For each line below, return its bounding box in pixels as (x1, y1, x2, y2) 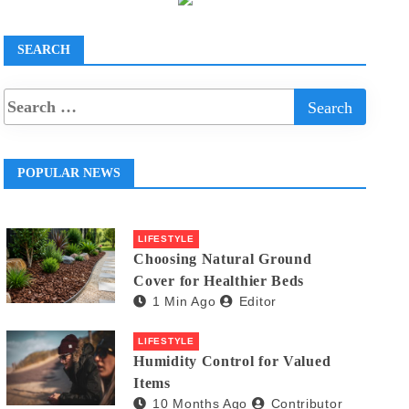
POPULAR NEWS (17, 166, 121, 181)
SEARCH (17, 43, 71, 58)
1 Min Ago (152, 294, 216, 309)
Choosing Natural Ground (133, 251, 312, 267)
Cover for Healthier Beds (133, 273, 305, 289)
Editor (238, 294, 277, 309)
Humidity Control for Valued (133, 353, 331, 370)
